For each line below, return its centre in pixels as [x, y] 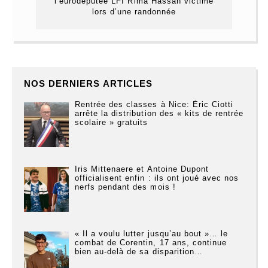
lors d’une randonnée [134, 12]
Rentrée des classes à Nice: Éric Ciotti [154, 105]
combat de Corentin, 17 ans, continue [151, 243]
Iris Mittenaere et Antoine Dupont [142, 169]
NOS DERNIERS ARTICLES [88, 84]
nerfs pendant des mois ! [125, 187]
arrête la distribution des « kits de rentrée [159, 114]
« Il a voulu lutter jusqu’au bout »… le [151, 234]
